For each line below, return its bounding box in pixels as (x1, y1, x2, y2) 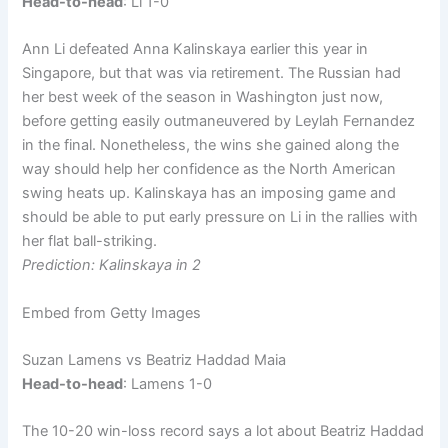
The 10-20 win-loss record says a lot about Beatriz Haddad (22, 422, 425, 441)
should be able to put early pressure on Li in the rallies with (22, 208, 419, 227)
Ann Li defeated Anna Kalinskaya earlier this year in (22, 40, 369, 59)
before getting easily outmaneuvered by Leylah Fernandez (22, 112, 416, 131)
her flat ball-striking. (22, 232, 158, 251)
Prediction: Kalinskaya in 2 (22, 256, 202, 275)
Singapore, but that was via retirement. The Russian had (22, 64, 402, 83)
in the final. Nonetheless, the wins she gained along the (22, 136, 400, 155)
